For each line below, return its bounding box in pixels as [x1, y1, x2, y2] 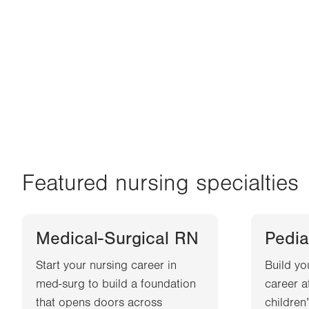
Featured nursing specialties [22, 170, 299, 197]
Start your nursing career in [36, 259, 177, 273]
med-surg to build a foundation [36, 277, 196, 292]
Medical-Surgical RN [36, 228, 199, 250]
